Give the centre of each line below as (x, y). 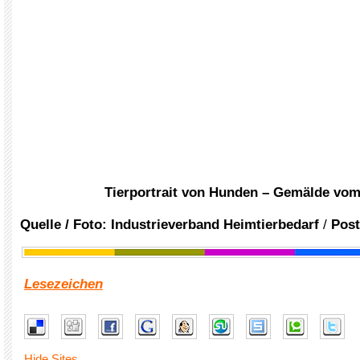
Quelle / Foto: (65, 225)
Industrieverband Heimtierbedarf (215, 225)
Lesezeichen (63, 284)
